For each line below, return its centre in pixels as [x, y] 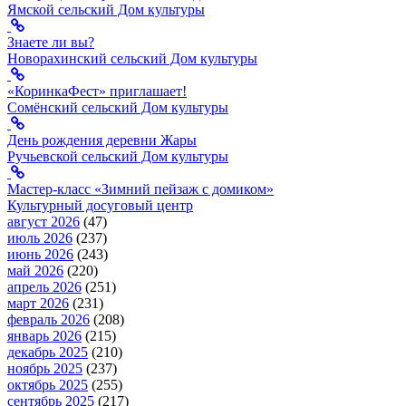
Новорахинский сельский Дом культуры [132, 59]
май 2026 [35, 271]
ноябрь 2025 [45, 369]
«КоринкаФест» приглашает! [97, 92]
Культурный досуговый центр [100, 206]
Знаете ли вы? [51, 43]
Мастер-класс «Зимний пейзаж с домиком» [140, 189]
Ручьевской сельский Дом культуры [118, 157]
